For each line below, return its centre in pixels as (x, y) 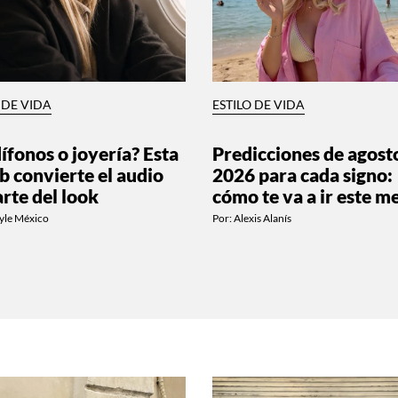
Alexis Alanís (263, 218)
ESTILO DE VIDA (259, 104)
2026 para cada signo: (302, 174)
